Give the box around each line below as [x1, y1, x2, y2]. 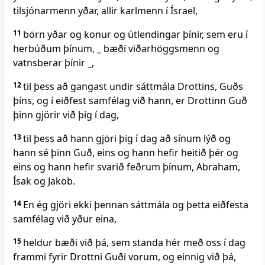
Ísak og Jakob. [13, 174, 75, 188]
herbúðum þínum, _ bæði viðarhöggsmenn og [13, 42, 219, 56]
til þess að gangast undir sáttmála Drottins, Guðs [23, 80, 243, 93]
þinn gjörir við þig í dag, [13, 108, 119, 122]
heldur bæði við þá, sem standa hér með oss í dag [23, 236, 245, 250]
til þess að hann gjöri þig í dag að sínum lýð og [23, 132, 231, 146]
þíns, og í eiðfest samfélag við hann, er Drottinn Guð [13, 94, 247, 108]
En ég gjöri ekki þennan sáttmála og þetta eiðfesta [23, 198, 248, 212]
